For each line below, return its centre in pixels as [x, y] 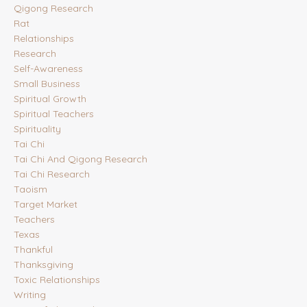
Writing [30, 295]
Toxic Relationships [57, 280]
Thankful [33, 250]
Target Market [46, 205]
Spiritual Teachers [54, 114]
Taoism [30, 189]
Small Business [47, 84]
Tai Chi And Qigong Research [81, 159]
